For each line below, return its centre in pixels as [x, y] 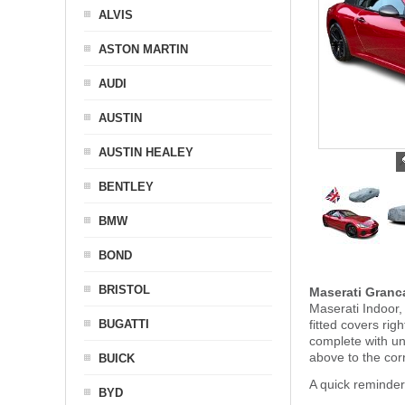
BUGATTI [124, 324]
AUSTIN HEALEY [146, 152]
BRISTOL [124, 290]
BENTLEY [126, 187]
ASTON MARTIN [143, 49]
